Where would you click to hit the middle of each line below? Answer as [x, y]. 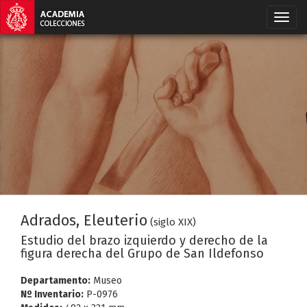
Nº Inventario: [52, 294]
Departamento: [56, 281]
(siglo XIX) [173, 222]
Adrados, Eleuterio [84, 220]
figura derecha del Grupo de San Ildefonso [142, 254]
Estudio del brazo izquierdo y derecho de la [144, 241]
